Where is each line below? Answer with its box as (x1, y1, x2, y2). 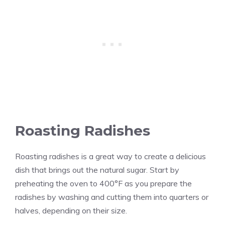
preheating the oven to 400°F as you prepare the (15, 178, 192, 188)
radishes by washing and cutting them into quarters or (15, 191, 208, 202)
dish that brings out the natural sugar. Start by (15, 164, 179, 175)
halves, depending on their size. (15, 205, 127, 215)
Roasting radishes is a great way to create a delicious (15, 151, 206, 161)
